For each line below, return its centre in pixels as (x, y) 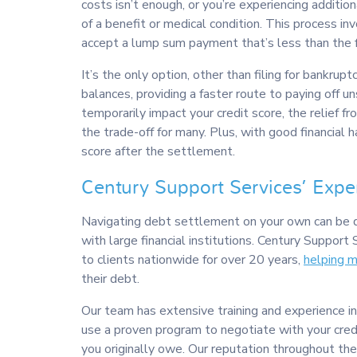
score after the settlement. (158, 152)
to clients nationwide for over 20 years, (192, 260)
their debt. (110, 279)
